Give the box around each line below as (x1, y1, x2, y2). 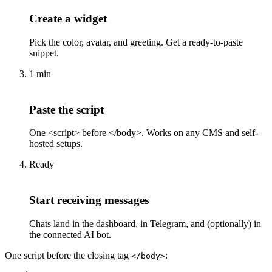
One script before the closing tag (5, 250, 131, 260)
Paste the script (29, 103, 104, 116)
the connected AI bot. (29, 229, 111, 240)
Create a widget (29, 12, 107, 25)
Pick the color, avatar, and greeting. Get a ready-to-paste (29, 36, 243, 47)
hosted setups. (29, 138, 83, 149)
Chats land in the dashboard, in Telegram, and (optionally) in (29, 218, 261, 229)
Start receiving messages (29, 194, 149, 207)
